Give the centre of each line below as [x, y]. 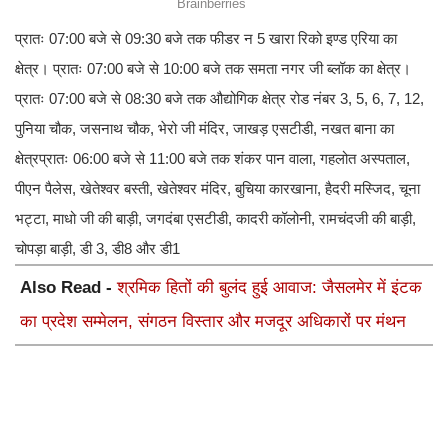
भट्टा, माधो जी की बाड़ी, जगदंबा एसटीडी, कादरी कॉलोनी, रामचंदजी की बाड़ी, [215, 219]
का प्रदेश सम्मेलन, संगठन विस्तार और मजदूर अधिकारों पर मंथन [213, 322]
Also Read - [68, 288]
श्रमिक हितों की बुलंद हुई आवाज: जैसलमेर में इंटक [269, 288]
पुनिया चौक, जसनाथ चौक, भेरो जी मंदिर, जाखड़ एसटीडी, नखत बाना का [204, 129]
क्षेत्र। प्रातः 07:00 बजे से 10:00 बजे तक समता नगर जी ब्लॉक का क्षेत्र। [213, 69]
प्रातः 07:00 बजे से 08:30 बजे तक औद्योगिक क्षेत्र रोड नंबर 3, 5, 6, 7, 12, [219, 99]
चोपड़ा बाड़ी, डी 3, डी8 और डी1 [97, 249]
